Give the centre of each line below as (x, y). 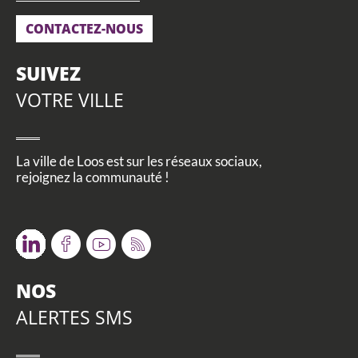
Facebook (80, 239)
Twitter (38, 239)
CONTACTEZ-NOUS (84, 29)
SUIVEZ (48, 74)
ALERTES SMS (74, 317)
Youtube (111, 239)
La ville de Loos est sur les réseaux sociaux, (139, 161)
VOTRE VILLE (70, 100)
